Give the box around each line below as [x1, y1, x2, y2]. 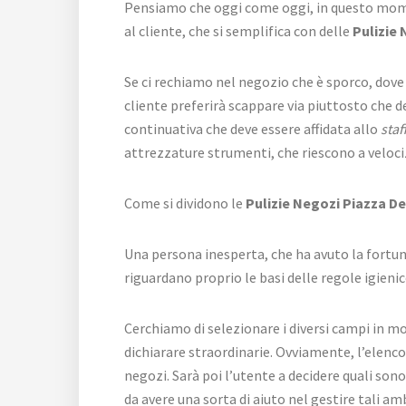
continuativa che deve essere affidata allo [124, 119, 381, 138]
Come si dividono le [124, 193, 246, 212]
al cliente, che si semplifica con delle [124, 21, 350, 40]
